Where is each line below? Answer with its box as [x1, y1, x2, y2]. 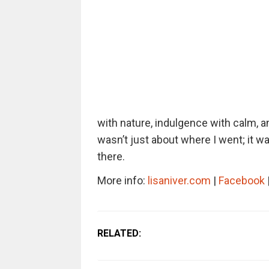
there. [97, 150, 125, 163]
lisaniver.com [147, 174, 211, 187]
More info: [97, 174, 148, 187]
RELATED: [97, 228, 141, 239]
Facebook [218, 174, 265, 187]
